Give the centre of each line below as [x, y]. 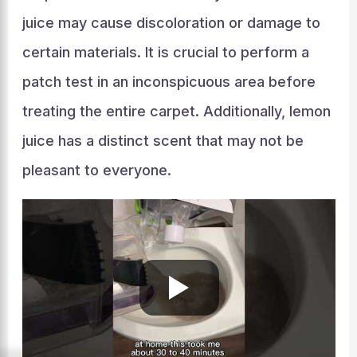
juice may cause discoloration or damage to [171, 23]
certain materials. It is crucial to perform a [165, 52]
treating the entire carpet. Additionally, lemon [176, 111]
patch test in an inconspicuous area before [169, 82]
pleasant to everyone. [96, 170]
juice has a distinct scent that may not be [163, 141]
